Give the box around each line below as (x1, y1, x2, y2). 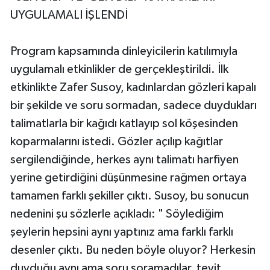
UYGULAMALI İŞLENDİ (10, 9, 128, 22)
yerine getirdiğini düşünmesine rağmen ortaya (10, 172, 246, 184)
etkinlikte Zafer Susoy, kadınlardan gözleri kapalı (10, 81, 256, 94)
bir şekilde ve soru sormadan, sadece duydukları (10, 99, 257, 112)
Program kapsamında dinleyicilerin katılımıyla (10, 45, 237, 58)
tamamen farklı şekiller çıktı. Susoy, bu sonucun (10, 190, 249, 202)
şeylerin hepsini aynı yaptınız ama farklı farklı (10, 226, 233, 239)
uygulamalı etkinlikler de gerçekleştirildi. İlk (10, 63, 228, 76)
